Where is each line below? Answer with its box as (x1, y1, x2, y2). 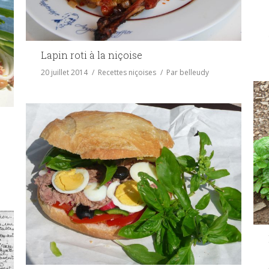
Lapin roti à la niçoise (41, 49, 142, 62)
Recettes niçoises (98, 67, 156, 78)
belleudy (180, 67, 209, 78)
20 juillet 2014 (41, 67, 88, 78)
